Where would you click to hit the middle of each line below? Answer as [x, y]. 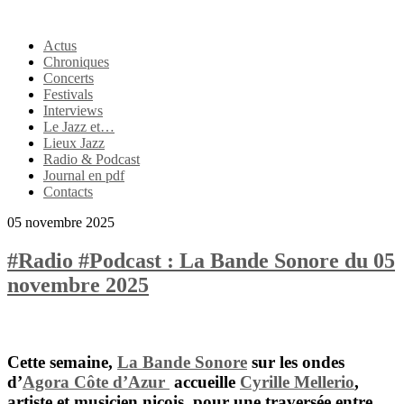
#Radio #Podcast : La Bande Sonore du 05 [201, 260]
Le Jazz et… [79, 127]
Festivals [68, 94]
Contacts [68, 192]
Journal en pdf [84, 175]
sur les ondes [296, 362]
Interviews [73, 110]
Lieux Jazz [74, 143]
